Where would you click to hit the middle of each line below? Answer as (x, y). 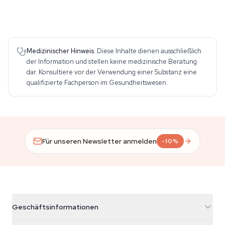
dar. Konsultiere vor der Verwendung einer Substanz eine (112, 72)
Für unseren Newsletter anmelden (100, 141)
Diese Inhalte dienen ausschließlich (149, 51)
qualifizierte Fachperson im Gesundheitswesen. (97, 83)
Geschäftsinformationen (55, 207)
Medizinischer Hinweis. (61, 51)
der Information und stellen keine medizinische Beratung (112, 62)
